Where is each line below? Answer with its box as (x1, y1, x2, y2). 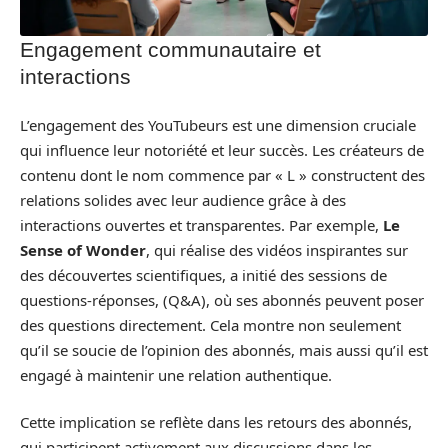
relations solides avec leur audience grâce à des (20, 189, 346, 210)
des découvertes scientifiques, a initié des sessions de (20, 264, 387, 285)
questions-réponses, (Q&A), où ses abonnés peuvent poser (20, 289, 424, 310)
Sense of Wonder (20, 239, 146, 260)
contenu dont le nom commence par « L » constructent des (20, 164, 425, 185)
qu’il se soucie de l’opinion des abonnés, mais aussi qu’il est (20, 339, 428, 360)
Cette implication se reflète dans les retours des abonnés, (20, 412, 412, 433)
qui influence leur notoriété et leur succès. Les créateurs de (20, 139, 424, 160)
